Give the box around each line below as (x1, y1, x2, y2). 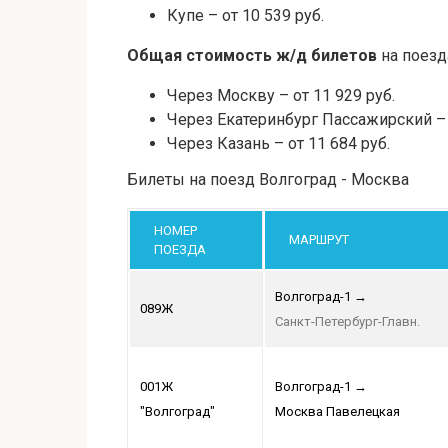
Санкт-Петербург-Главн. (275, 314, 420, 330)
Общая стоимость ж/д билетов (127, 46, 377, 66)
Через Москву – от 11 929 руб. (167, 86, 395, 106)
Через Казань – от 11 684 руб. (167, 134, 390, 154)
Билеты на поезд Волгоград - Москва (127, 170, 409, 190)
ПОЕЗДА (154, 242, 206, 258)
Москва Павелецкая (275, 404, 400, 420)
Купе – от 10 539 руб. (167, 6, 324, 26)
